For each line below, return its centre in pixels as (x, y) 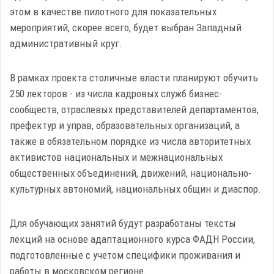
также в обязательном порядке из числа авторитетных (130, 141)
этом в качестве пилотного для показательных (113, 12)
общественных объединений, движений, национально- (131, 173)
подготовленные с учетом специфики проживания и (125, 255)
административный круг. (66, 43)
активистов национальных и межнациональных (116, 157)
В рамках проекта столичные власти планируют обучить (134, 78)
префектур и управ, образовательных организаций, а (125, 125)
